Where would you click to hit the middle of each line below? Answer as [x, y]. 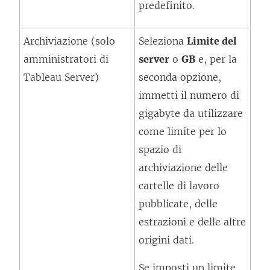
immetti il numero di [189, 95]
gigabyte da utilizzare [191, 113]
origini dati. [166, 240]
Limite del [212, 41]
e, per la [216, 59]
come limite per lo [183, 131]
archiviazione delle [183, 168]
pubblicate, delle [178, 204]
